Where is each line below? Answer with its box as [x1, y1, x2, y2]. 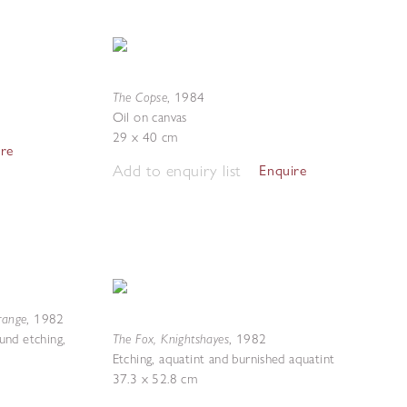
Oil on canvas [112, 109, 187, 125]
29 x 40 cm [112, 129, 178, 145]
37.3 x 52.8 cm [112, 371, 198, 387]
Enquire [259, 162, 307, 179]
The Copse [112, 88, 168, 105]
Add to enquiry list [112, 160, 241, 181]
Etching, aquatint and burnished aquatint [112, 351, 335, 367]
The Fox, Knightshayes [112, 330, 229, 347]
